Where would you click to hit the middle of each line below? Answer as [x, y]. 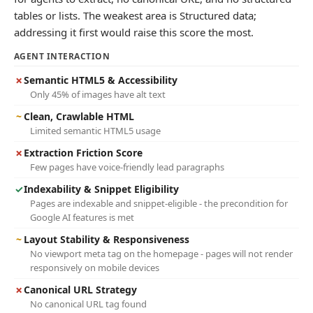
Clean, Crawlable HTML [79, 116]
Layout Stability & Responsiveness [107, 239]
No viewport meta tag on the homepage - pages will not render [161, 254]
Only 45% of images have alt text [98, 94]
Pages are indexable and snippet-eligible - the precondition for [159, 203]
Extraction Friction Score [83, 153]
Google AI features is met [82, 217]
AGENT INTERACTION [62, 56]
